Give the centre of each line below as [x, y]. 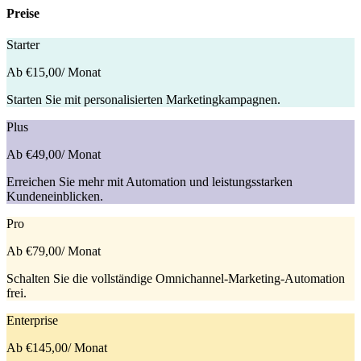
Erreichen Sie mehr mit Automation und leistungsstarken [149, 182]
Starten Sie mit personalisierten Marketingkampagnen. [143, 100]
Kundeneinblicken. [55, 197]
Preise [23, 14]
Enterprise [32, 321]
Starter [23, 45]
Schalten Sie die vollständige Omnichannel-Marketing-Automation [176, 279]
